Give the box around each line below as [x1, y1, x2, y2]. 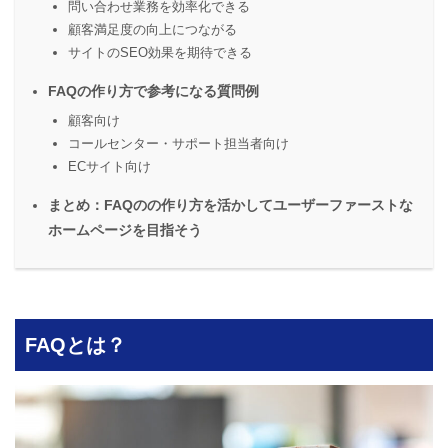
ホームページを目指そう [48, 223, 202, 239]
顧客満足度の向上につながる [68, 22, 237, 38]
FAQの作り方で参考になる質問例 [48, 84, 259, 100]
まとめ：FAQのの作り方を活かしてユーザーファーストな [48, 198, 413, 214]
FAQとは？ [25, 333, 127, 356]
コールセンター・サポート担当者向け [68, 136, 289, 152]
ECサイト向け [68, 159, 151, 175]
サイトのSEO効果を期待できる [68, 45, 252, 61]
